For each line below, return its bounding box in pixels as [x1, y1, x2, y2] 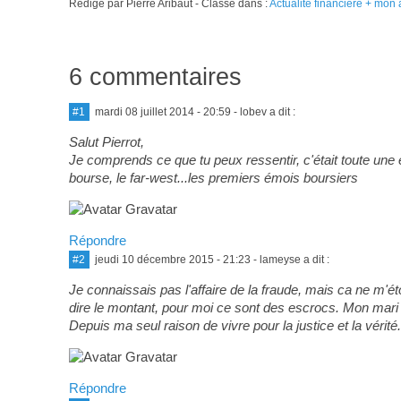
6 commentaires [68, 64, 242, 91]
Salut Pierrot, [68, 134, 144, 150]
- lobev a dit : [230, 106, 295, 119]
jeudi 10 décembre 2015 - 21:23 [94, 253, 251, 266]
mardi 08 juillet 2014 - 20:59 [94, 106, 231, 119]
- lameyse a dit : [250, 253, 329, 266]
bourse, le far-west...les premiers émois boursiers [68, 170, 358, 186]
